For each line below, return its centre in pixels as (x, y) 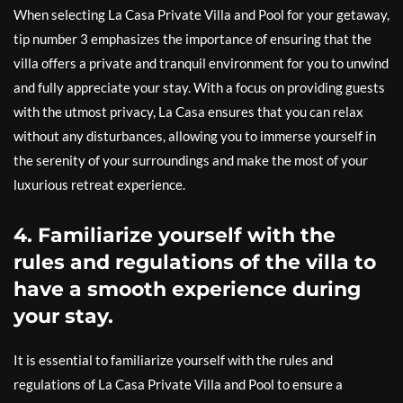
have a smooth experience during (187, 289)
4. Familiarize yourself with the (175, 235)
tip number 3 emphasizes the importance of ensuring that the (193, 39)
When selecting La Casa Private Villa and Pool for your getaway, (201, 14)
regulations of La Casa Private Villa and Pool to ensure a (178, 384)
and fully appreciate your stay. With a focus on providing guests (199, 87)
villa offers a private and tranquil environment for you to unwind (201, 63)
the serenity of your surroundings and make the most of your (191, 160)
